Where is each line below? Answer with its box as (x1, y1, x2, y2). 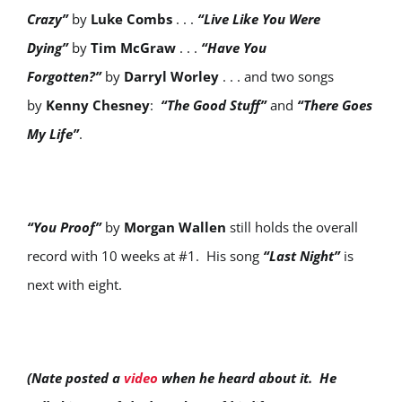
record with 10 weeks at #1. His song (27, 247, 263, 265)
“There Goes (297, 96, 372, 114)
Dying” (27, 39, 68, 57)
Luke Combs (91, 10, 172, 28)
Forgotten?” (27, 67, 101, 85)
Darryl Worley (124, 67, 219, 85)
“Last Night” (263, 247, 340, 265)
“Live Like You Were (197, 10, 320, 28)
